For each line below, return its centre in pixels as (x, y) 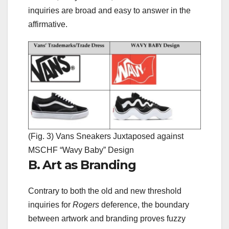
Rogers (86, 205)
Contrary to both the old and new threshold (105, 191)
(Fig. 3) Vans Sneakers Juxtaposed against (106, 136)
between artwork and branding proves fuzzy (107, 219)
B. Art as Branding (82, 165)
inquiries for (50, 205)
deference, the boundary (144, 205)
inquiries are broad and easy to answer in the (109, 10)
